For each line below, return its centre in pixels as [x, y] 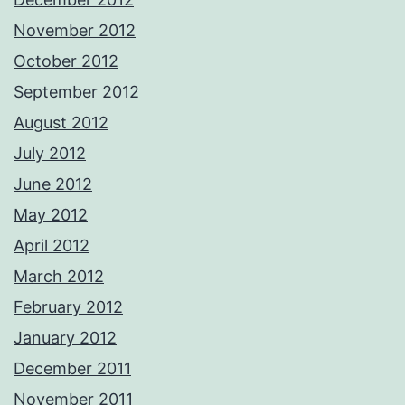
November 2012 [75, 31]
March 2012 [59, 277]
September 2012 [76, 92]
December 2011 [72, 369]
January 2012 [65, 338]
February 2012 [68, 307]
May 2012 [51, 215]
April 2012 [52, 246]
